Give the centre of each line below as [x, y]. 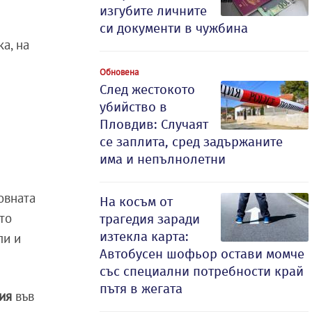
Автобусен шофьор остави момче [202, 254]
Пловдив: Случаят [154, 124]
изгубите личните [153, 11]
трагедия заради [150, 219]
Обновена [119, 72]
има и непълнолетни [163, 159]
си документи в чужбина [174, 28]
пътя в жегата [141, 289]
